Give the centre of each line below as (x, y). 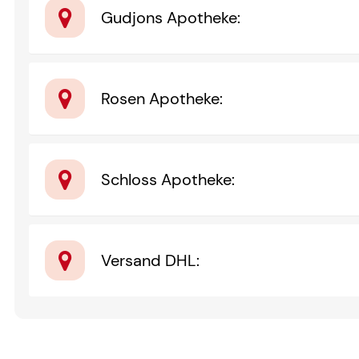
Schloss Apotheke (167, 179)
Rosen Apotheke (161, 98)
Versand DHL (149, 260)
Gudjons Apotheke (169, 17)
